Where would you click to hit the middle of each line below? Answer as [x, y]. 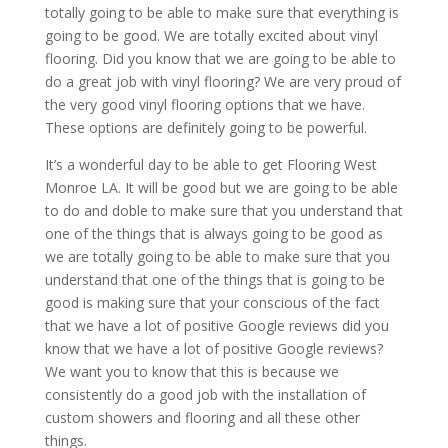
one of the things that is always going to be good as [213, 234]
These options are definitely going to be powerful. [205, 128]
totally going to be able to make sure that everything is [221, 13]
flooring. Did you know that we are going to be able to [220, 59]
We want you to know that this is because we [191, 372]
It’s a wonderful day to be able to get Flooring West [210, 165]
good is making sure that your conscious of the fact [212, 303]
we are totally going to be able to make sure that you [217, 257]
